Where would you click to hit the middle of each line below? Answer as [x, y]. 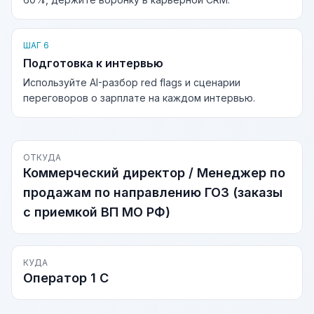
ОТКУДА [42, 157]
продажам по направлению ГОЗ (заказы [153, 192]
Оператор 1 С [66, 278]
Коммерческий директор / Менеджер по [154, 173]
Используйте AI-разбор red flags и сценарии [132, 82]
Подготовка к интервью [93, 63]
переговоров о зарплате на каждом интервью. [139, 98]
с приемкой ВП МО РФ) [97, 212]
